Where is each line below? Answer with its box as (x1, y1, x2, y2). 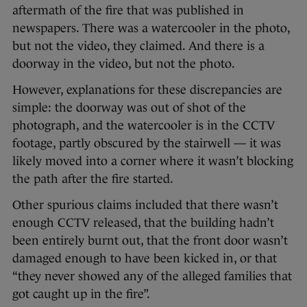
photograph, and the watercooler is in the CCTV (12, 118, 275, 132)
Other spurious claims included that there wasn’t (12, 197, 278, 212)
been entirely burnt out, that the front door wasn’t (12, 233, 288, 247)
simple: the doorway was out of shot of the (12, 100, 246, 114)
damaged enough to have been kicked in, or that (12, 251, 277, 265)
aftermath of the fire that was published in (12, 3, 244, 17)
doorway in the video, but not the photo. (12, 56, 235, 71)
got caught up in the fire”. (12, 286, 150, 301)
